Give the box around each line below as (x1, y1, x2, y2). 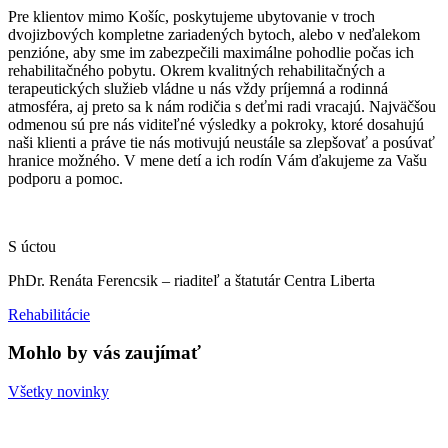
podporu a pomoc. (8, 169, 123, 187)
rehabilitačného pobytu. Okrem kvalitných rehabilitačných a (8, 61, 385, 79)
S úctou (8, 237, 56, 255)
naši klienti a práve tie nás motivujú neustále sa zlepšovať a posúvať (8, 133, 435, 151)
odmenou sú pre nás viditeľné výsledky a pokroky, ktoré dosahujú (8, 115, 424, 133)
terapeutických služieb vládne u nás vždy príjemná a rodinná (8, 79, 388, 97)
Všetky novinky (8, 383, 109, 401)
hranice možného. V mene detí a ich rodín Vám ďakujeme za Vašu (8, 151, 427, 169)
